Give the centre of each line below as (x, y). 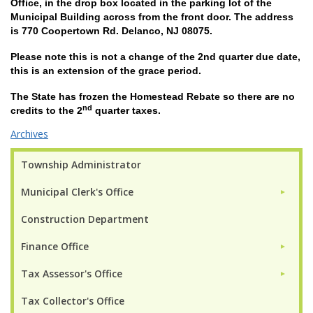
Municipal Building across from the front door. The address (152, 17)
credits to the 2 (46, 110)
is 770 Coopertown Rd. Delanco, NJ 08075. (111, 31)
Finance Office (55, 246)
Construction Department (85, 219)
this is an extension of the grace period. (106, 71)
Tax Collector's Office (73, 300)
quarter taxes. (129, 110)
